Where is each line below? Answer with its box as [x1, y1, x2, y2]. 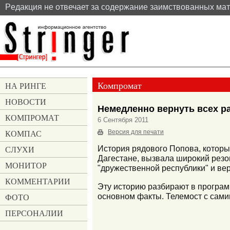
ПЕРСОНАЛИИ [5, 207, 63, 219]
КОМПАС [5, 128, 42, 139]
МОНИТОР [5, 160, 47, 171]
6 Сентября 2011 [98, 116, 148, 124]
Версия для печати [108, 128, 164, 136]
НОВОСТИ [5, 96, 46, 107]
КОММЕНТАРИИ [5, 176, 70, 187]
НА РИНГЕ [5, 80, 46, 91]
